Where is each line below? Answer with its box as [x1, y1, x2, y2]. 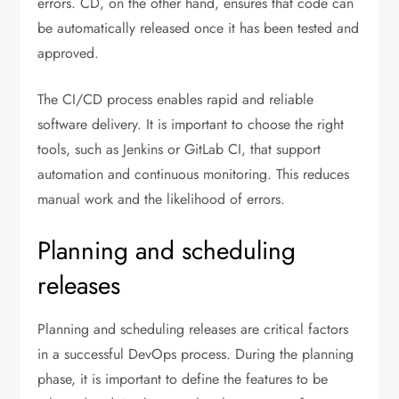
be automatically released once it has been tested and [37, 18, 360, 39]
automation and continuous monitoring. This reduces [37, 164, 350, 185]
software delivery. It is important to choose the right [37, 114, 345, 135]
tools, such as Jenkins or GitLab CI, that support [37, 139, 322, 160]
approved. [37, 43, 100, 64]
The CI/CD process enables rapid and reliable [37, 89, 314, 110]
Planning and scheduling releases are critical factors [37, 319, 349, 340]
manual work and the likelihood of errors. [37, 189, 286, 210]
